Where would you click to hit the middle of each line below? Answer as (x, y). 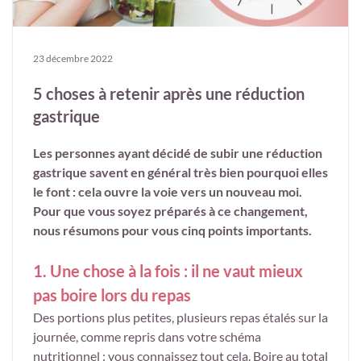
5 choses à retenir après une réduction (169, 94)
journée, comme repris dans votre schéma (147, 337)
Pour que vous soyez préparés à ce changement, (170, 211)
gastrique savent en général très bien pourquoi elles (180, 172)
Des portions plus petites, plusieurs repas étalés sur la (180, 317)
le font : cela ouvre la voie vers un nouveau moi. (168, 192)
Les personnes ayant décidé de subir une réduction (178, 153)
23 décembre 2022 (73, 59)
